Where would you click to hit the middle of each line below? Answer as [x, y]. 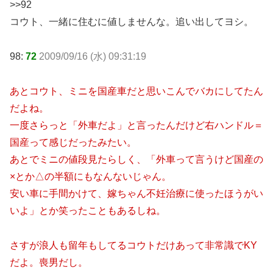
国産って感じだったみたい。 [73, 142]
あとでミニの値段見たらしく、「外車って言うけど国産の [136, 159]
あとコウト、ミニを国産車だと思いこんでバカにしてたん [136, 91]
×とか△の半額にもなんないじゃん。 [90, 176]
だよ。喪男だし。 [49, 262]
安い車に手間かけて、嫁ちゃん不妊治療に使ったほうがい [136, 193]
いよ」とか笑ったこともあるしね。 [88, 210]
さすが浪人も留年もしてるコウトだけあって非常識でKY [133, 245]
